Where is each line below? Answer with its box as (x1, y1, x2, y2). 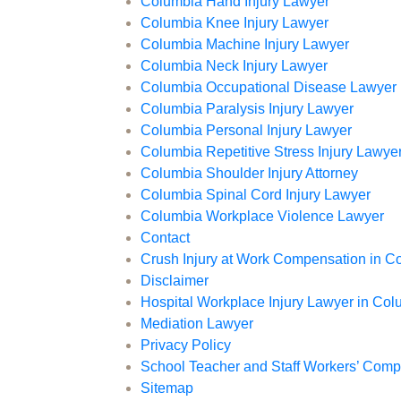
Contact (141, 230, 190, 246)
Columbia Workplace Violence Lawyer (141, 209, 384, 225)
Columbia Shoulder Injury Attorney (141, 166, 358, 182)
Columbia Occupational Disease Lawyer (141, 80, 397, 96)
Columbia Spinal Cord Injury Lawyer (141, 187, 371, 203)
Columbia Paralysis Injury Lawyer (141, 101, 354, 117)
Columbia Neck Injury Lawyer (141, 58, 328, 74)
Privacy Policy (141, 337, 231, 354)
